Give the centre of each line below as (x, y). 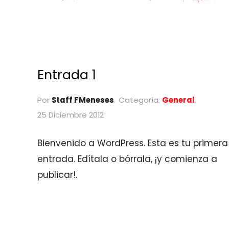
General (178, 100)
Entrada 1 (67, 74)
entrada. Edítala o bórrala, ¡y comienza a (128, 159)
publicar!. (58, 175)
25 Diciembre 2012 (71, 115)
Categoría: (139, 100)
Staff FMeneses (83, 100)
